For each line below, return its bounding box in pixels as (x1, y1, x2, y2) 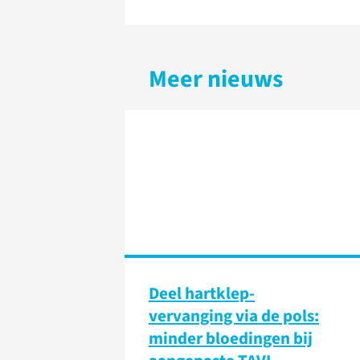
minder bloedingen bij (149, 326, 313, 350)
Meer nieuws (149, 62, 283, 96)
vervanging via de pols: (149, 304, 319, 328)
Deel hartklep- (149, 281, 255, 305)
